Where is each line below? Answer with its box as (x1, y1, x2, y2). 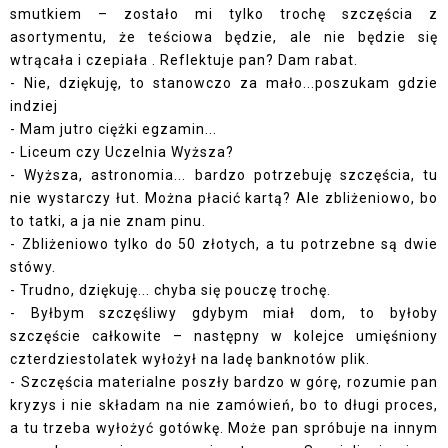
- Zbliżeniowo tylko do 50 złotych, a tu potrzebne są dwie (10, 236, 438, 252)
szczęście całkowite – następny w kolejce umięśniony (10, 328, 438, 344)
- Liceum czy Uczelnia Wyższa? (10, 144, 234, 160)
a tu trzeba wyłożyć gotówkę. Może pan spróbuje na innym (10, 420, 438, 436)
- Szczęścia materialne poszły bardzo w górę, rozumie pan (10, 374, 438, 390)
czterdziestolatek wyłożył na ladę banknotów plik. (10, 351, 370, 367)
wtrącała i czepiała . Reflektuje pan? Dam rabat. (10, 52, 358, 68)
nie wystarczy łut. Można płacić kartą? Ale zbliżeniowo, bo (10, 190, 438, 206)
